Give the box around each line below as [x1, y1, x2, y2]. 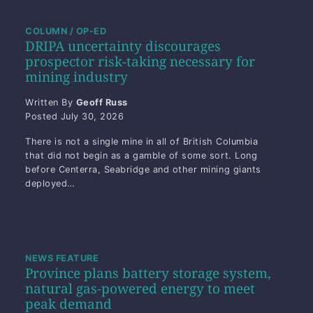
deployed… [25, 178, 75, 189]
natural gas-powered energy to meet [25, 279, 255, 298]
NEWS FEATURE [25, 253, 99, 264]
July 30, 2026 [60, 111, 124, 122]
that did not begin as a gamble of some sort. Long [25, 150, 258, 161]
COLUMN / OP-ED [25, 26, 107, 37]
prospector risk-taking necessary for [25, 52, 255, 71]
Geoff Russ [75, 97, 128, 108]
